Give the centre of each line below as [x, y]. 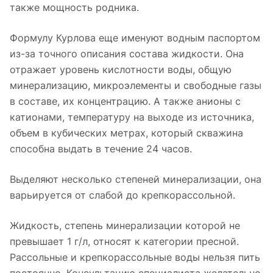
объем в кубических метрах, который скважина [126, 133]
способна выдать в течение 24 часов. [101, 148]
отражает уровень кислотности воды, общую [121, 69]
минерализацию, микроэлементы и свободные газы [136, 85]
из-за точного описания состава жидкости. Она [127, 53]
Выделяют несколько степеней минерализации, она [136, 179]
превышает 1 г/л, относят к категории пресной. [124, 241]
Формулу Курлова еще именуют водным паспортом [135, 37]
